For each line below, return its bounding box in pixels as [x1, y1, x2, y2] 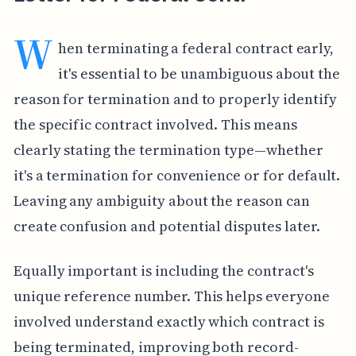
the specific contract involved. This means [13, 114, 297, 134]
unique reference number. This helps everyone [13, 285, 330, 306]
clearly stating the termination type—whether [13, 139, 323, 160]
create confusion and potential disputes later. [13, 215, 320, 236]
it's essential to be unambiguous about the [58, 63, 341, 83]
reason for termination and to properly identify [13, 88, 337, 109]
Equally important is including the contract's [13, 260, 314, 281]
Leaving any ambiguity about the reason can [13, 190, 310, 211]
